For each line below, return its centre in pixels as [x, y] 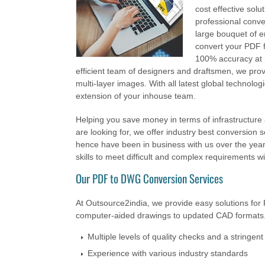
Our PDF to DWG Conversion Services [149, 178]
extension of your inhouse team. [135, 96]
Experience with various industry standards [167, 253]
